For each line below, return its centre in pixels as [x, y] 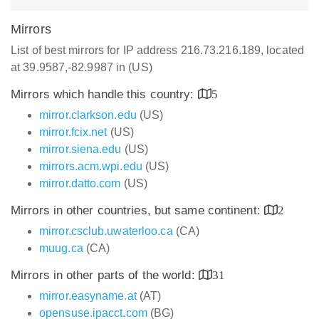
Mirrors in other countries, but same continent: [137, 210]
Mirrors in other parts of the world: [105, 275]
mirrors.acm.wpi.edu [91, 166]
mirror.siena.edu [80, 149]
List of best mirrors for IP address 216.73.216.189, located [157, 50]
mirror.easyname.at [88, 296]
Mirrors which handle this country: [104, 94]
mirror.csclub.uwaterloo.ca [106, 231]
